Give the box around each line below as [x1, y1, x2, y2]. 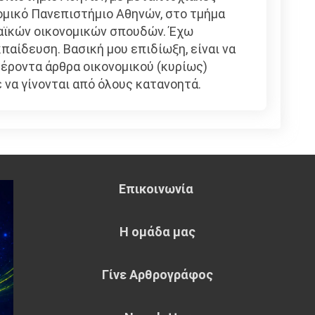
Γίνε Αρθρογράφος [102, 266, 213, 282]
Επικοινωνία [119, 181, 196, 196]
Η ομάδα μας [120, 224, 195, 239]
